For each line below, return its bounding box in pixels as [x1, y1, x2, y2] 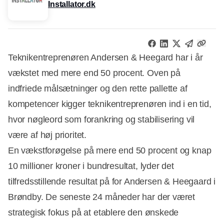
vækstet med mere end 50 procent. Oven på [8, 67, 180, 78]
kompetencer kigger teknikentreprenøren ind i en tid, [8, 98, 211, 109]
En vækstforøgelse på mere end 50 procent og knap [8, 145, 211, 155]
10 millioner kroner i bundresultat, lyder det [8, 160, 174, 171]
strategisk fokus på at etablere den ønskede [8, 207, 179, 217]
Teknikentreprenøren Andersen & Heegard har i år [8, 52, 203, 62]
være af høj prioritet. [8, 129, 87, 140]
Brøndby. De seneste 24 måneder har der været [8, 191, 195, 202]
